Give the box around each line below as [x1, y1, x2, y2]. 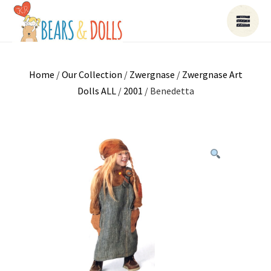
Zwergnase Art [181, 68, 243, 80]
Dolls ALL [77, 85, 116, 97]
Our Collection [61, 68, 122, 80]
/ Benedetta [142, 85, 194, 97]
